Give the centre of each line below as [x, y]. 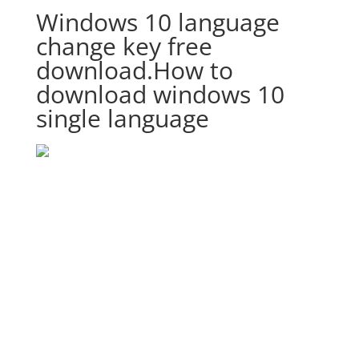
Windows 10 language [157, 22]
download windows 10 [160, 94]
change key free [124, 46]
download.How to [134, 70]
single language [122, 118]
